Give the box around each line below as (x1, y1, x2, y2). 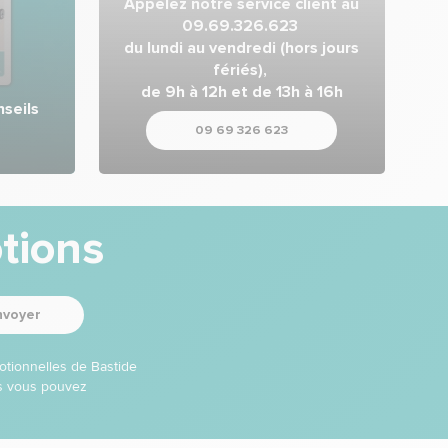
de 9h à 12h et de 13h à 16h (140, 81, 343, 102)
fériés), (212, 59, 271, 80)
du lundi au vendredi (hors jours (124, 37, 360, 58)
